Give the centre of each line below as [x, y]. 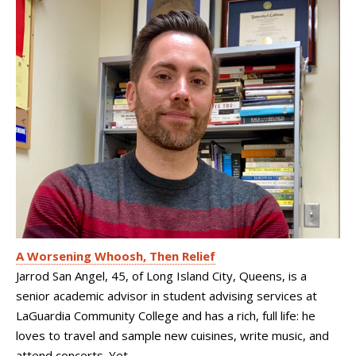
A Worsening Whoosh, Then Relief [116, 256]
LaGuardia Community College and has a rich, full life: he [166, 315]
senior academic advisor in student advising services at [166, 296]
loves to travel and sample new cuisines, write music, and [172, 335]
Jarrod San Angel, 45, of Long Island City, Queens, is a [161, 276]
